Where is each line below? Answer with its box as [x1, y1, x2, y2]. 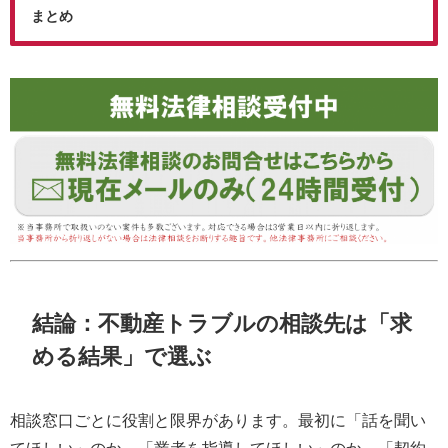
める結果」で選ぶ [32, 344, 213, 367]
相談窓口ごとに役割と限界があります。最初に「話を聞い [10, 412, 426, 429]
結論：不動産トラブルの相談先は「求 [32, 311, 413, 334]
